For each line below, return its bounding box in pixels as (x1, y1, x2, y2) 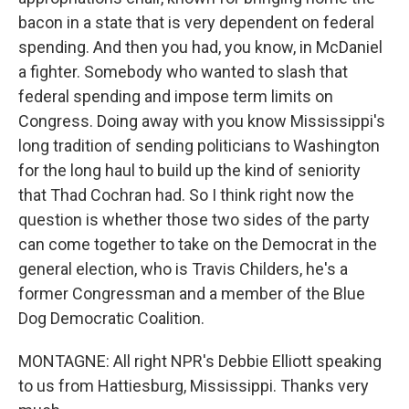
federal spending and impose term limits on (18, 87, 333, 107)
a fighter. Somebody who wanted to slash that (18, 62, 348, 82)
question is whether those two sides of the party (18, 210, 370, 230)
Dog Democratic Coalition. (18, 309, 204, 329)
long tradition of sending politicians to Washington (18, 136, 380, 156)
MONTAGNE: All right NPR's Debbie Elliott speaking (18, 351, 382, 372)
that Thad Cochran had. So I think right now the (18, 185, 354, 205)
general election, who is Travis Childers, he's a (18, 259, 348, 279)
